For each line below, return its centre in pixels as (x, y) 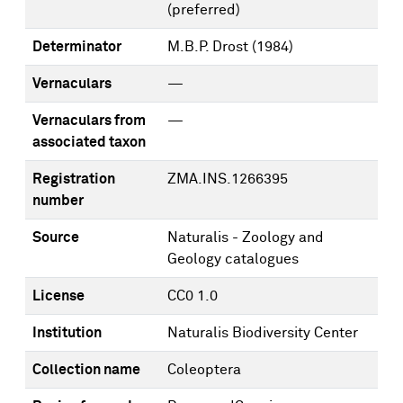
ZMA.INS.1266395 (228, 179)
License (58, 296)
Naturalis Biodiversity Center (263, 333)
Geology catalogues (233, 259)
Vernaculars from (89, 121)
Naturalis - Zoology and (246, 237)
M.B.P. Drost (208, 47)
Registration (74, 179)
